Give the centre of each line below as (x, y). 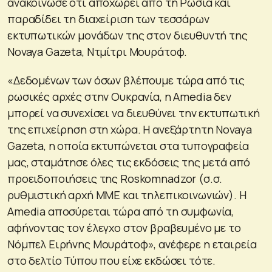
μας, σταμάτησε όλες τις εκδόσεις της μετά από (129, 162)
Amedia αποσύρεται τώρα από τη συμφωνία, (121, 211)
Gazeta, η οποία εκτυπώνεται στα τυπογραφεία (128, 145)
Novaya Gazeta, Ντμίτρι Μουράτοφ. (97, 51)
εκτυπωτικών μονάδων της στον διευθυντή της (127, 35)
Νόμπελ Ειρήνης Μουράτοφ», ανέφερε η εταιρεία (132, 244)
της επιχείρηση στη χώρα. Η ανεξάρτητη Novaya (130, 129)
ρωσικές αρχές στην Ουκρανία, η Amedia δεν (119, 96)
